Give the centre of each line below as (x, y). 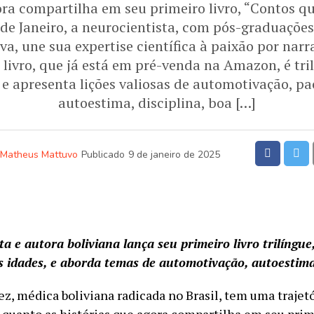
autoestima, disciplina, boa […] (157, 103)
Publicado (103, 155)
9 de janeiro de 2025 (174, 155)
